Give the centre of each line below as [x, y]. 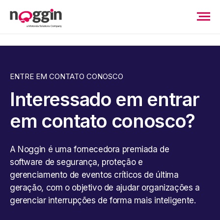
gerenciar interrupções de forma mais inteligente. [103, 200]
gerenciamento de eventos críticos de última [94, 175]
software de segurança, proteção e [76, 162]
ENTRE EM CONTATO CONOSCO [67, 77]
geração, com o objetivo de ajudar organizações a [105, 187]
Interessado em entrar [105, 99]
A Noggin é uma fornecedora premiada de [90, 149]
